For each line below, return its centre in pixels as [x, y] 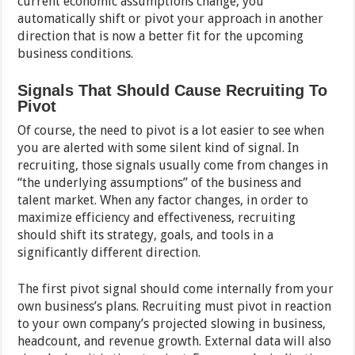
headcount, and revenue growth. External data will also [175, 342]
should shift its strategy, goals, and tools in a [146, 235]
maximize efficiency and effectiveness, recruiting [157, 218]
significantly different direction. [109, 253]
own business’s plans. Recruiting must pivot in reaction [175, 307]
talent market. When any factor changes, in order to [163, 200]
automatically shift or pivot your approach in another [171, 19]
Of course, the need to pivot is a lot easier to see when [171, 131]
